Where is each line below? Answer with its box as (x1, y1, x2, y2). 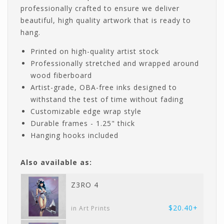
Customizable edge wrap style (30, 106, 141, 116)
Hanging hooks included (30, 130, 118, 140)
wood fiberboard (30, 70, 92, 80)
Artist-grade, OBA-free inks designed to (30, 82, 177, 92)
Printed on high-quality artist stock (30, 46, 159, 56)
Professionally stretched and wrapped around (30, 58, 199, 68)
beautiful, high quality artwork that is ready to (20, 15, 191, 25)
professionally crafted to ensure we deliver (20, 3, 179, 13)
